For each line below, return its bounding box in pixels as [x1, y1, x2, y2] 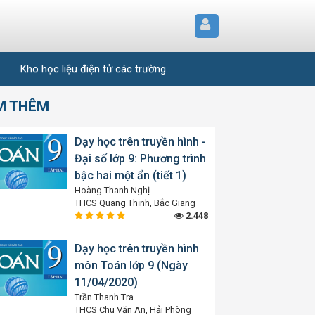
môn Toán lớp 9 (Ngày [75, 259, 188, 272]
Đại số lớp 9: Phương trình [75, 152, 206, 165]
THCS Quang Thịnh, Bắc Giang [75, 198, 195, 208]
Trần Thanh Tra [75, 292, 134, 302]
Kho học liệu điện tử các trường [20, 62, 166, 75]
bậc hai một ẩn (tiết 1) [75, 169, 186, 182]
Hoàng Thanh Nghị [75, 185, 150, 195]
